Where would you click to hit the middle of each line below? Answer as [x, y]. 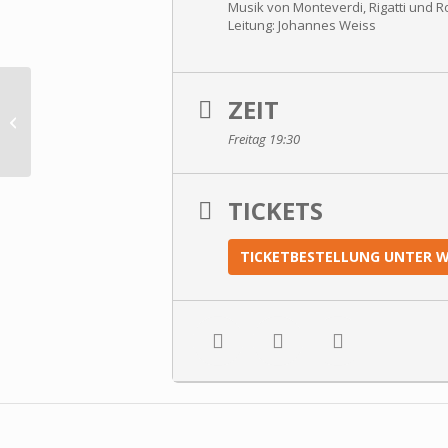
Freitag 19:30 [264, 139]
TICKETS [275, 210]
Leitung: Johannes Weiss [302, 25]
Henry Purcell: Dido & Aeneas [123, 120]
